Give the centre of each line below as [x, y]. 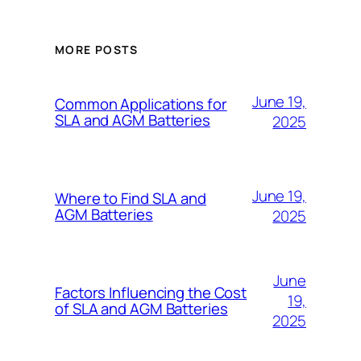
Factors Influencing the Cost [151, 293]
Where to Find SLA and [131, 199]
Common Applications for [141, 104]
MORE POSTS [96, 50]
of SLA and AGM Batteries [141, 309]
